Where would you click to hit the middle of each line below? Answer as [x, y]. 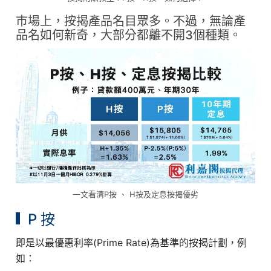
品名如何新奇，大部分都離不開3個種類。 [129, 35]
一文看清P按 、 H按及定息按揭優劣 [135, 194]
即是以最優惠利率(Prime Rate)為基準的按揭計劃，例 [132, 243]
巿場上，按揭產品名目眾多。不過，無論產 [131, 21]
